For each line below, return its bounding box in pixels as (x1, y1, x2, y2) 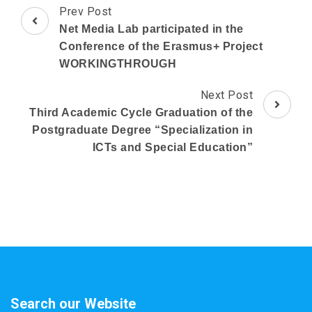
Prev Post (59, 4, 112, 18)
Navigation (20, 16, 111, 39)
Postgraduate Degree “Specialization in (32, 123, 253, 136)
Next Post (200, 88, 253, 102)
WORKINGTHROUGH (59, 57, 176, 70)
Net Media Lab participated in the (59, 22, 244, 35)
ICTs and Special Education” (92, 141, 253, 153)
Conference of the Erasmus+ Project (59, 40, 263, 52)
